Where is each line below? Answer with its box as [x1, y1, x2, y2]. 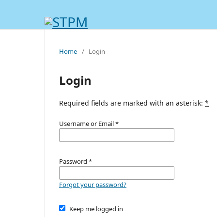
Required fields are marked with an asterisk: [59, 98, 205, 108]
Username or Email [59, 119, 115, 128]
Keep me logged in [69, 204, 123, 213]
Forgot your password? [59, 180, 126, 189]
